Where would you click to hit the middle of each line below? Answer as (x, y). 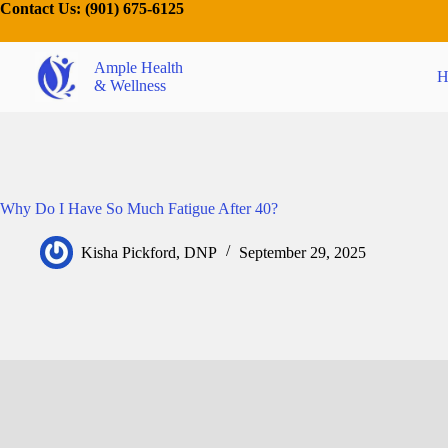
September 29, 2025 (302, 252)
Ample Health (138, 67)
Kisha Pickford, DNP (149, 252)
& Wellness (129, 85)
